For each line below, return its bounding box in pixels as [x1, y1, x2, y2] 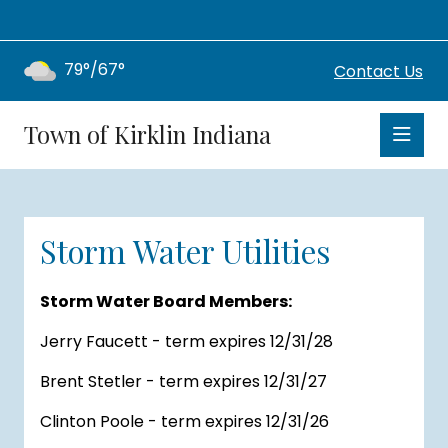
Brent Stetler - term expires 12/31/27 [40, 370, 327, 393]
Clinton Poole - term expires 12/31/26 [40, 410, 329, 433]
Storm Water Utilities [40, 230, 330, 272]
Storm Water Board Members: [40, 290, 292, 313]
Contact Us [334, 59, 423, 83]
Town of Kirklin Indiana [24, 119, 271, 150]
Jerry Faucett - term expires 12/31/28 [40, 330, 333, 353]
